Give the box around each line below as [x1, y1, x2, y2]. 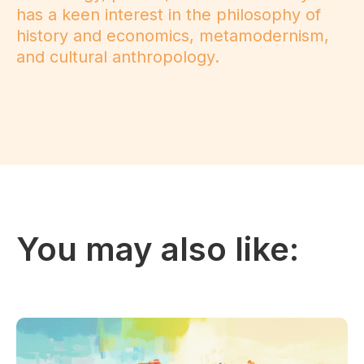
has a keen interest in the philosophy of [16, 5, 321, 25]
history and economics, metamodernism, [16, 26, 329, 46]
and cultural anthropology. [16, 47, 219, 67]
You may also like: [16, 229, 299, 270]
